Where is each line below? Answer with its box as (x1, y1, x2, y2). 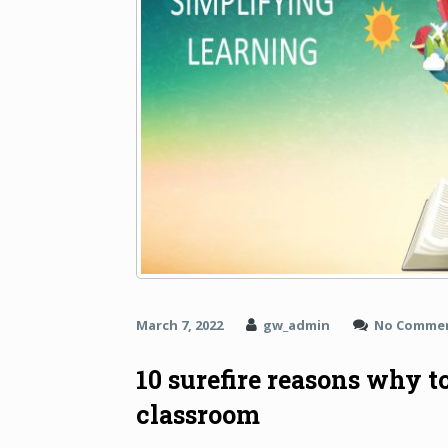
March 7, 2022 (136, 316, 223, 335)
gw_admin (263, 316, 330, 335)
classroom (136, 398, 260, 432)
